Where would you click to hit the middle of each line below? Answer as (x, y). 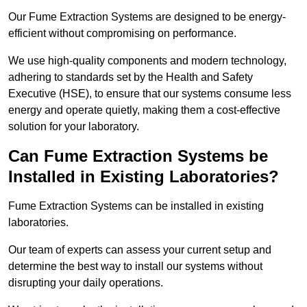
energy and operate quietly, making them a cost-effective (144, 110)
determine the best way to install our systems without (135, 267)
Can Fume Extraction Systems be (138, 156)
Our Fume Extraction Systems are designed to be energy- (147, 17)
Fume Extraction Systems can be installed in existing (136, 206)
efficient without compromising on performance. (122, 34)
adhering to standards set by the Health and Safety (131, 77)
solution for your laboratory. (74, 127)
